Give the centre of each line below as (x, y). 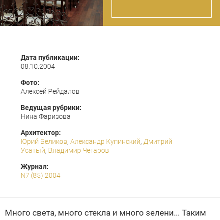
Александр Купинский (105, 141)
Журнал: (35, 166)
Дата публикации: (50, 57)
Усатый (33, 150)
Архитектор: (41, 133)
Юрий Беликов (44, 141)
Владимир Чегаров (79, 150)
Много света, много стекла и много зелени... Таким (106, 213)
